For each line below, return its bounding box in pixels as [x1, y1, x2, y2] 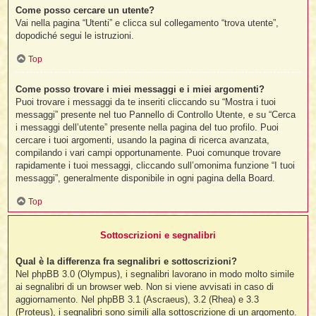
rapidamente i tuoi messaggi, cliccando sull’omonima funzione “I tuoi [16, 159, 296, 171]
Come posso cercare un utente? [16, 4, 155, 16]
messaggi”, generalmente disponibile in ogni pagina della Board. [16, 172, 276, 183]
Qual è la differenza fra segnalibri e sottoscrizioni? [16, 256, 238, 267]
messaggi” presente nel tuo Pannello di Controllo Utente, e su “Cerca [16, 109, 296, 120]
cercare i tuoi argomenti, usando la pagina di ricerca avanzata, [16, 134, 270, 145]
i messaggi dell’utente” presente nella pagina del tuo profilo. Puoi [16, 121, 279, 133]
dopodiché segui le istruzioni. [16, 30, 135, 41]
